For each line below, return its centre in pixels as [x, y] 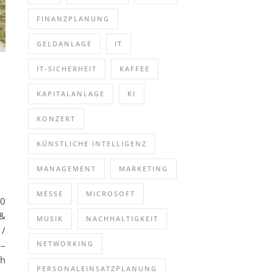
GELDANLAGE [64, 44]
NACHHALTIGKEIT [122, 218]
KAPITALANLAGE [71, 94]
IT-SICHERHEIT [67, 69]
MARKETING [144, 168]
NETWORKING [65, 243]
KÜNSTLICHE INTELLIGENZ [92, 144]
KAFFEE [135, 69]
